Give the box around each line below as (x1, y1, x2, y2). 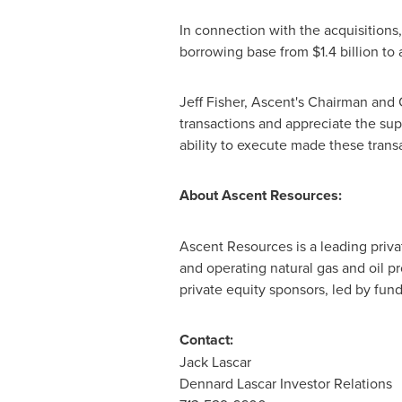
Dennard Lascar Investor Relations (179, 373, 392, 393)
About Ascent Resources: (179, 185, 342, 205)
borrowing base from (179, 41, 312, 61)
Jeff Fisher (179, 92, 244, 111)
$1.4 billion (311, 41, 379, 61)
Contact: (179, 329, 233, 350)
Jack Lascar (179, 352, 251, 371)
